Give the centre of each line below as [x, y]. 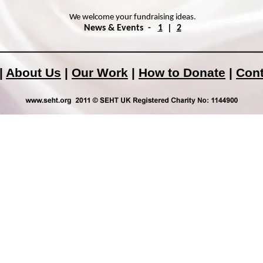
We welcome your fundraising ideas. [132, 17]
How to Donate [182, 73]
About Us [33, 73]
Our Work [100, 73]
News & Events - [121, 28]
